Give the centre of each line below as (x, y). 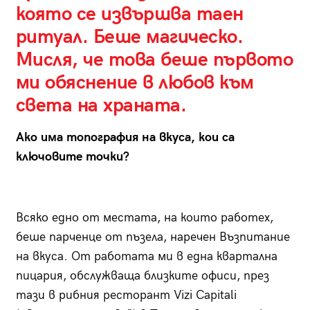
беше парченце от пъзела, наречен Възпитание (153, 237)
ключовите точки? (72, 156)
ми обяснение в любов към (135, 82)
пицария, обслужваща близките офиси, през (142, 275)
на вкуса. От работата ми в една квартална (146, 256)
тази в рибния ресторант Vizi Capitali (126, 295)
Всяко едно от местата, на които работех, (144, 217)
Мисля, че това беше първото (154, 60)
